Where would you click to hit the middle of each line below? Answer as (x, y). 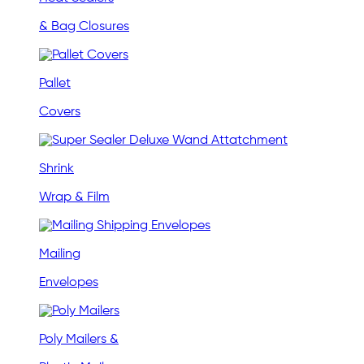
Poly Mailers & (79, 340)
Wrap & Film (74, 198)
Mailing (60, 255)
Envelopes (69, 283)
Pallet (55, 84)
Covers (60, 113)
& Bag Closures (84, 27)
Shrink (56, 169)
